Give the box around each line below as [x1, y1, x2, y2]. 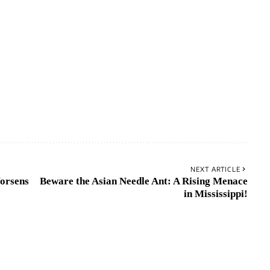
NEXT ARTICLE [190, 165, 240, 174]
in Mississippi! [183, 188, 248, 200]
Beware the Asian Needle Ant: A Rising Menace [39, 175, 248, 187]
